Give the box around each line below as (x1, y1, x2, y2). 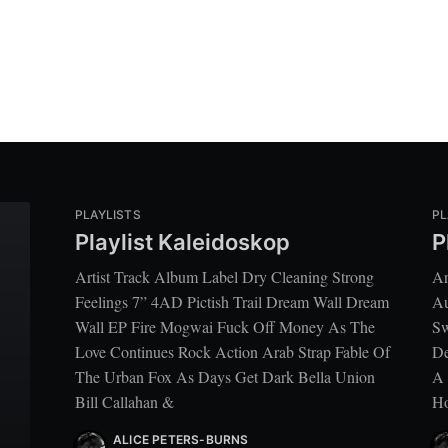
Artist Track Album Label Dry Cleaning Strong (75, 265, 374, 287)
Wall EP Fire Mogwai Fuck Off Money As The (75, 315, 375, 337)
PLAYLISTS (75, 207, 141, 223)
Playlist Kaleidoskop (75, 228, 290, 255)
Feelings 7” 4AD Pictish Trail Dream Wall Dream (75, 290, 389, 312)
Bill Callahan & (75, 390, 174, 412)
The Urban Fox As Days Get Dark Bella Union (75, 365, 375, 387)
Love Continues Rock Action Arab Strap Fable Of (75, 340, 390, 362)
